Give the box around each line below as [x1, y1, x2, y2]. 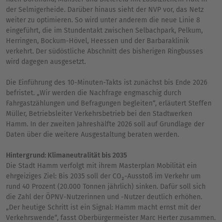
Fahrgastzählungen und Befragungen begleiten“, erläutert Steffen [6, 99, 212, 108]
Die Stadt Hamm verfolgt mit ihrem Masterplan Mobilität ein [6, 161, 197, 170]
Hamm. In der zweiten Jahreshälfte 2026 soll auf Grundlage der [6, 119, 204, 128]
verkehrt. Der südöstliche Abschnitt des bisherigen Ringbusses [6, 47, 203, 55]
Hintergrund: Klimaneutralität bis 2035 [6, 151, 127, 160]
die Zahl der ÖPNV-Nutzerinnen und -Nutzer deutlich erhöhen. [6, 192, 202, 201]
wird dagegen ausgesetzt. [6, 57, 86, 66]
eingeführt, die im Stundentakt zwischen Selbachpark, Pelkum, [6, 26, 203, 35]
